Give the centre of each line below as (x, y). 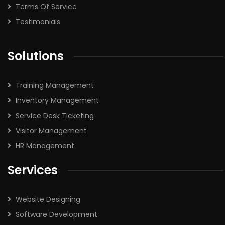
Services (33, 170)
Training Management (55, 85)
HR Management (45, 146)
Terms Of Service (46, 7)
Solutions (36, 56)
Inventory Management (57, 100)
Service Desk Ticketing (55, 116)
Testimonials (38, 22)
